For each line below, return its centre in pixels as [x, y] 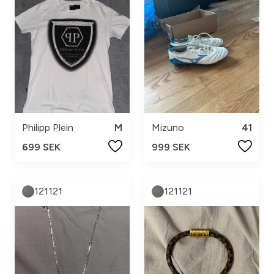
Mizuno [168, 128]
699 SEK [41, 147]
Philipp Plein [48, 128]
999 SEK [171, 147]
